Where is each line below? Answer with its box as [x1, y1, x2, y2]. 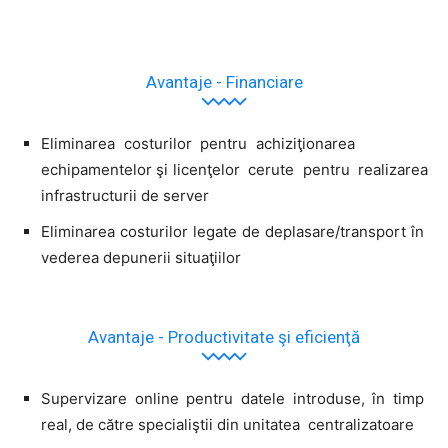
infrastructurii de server [41, 185, 209, 205]
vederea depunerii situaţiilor [41, 247, 241, 267]
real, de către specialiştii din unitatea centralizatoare [41, 414, 414, 434]
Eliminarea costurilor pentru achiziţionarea [41, 133, 428, 153]
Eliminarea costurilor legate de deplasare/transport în [41, 221, 428, 241]
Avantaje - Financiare [145, 71, 303, 92]
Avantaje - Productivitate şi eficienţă [88, 326, 360, 347]
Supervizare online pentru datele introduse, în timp [41, 388, 428, 408]
